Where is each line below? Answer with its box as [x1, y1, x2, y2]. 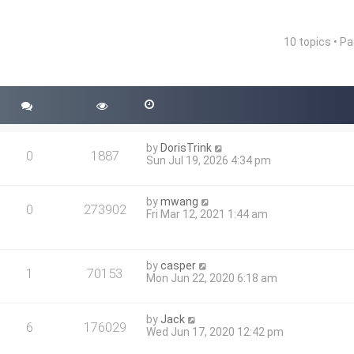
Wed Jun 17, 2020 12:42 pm [146, 326, 284, 338]
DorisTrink [160, 141, 213, 154]
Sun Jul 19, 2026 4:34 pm [146, 154, 272, 167]
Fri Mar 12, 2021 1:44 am [146, 208, 269, 220]
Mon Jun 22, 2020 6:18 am [146, 272, 278, 284]
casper [160, 259, 197, 272]
